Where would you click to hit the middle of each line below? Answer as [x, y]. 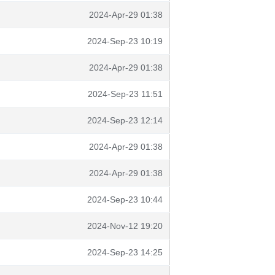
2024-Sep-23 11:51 [125, 94]
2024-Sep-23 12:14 [125, 120]
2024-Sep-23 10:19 [125, 41]
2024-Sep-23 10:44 [125, 199]
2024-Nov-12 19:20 [125, 226]
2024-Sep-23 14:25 [125, 252]
